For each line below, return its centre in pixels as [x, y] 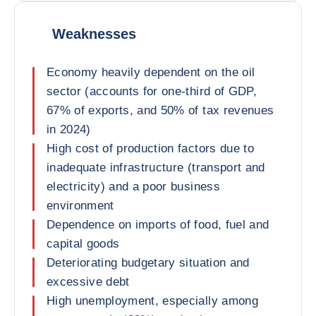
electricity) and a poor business [133, 187]
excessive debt [88, 282]
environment [80, 206]
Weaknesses [94, 34]
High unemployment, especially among [152, 301]
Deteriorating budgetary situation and [148, 263]
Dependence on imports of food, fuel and [158, 225]
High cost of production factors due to [150, 148]
